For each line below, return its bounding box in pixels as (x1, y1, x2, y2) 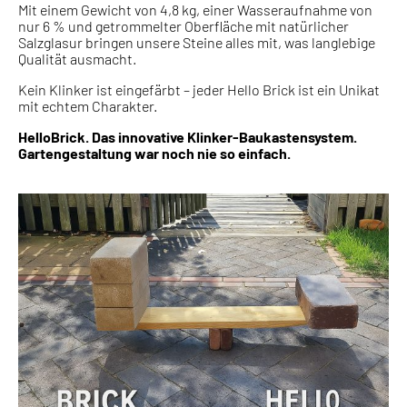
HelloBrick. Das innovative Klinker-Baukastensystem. (18, 128, 357, 146)
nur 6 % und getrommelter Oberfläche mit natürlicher (18, 17, 349, 35)
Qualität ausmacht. (18, 50, 136, 68)
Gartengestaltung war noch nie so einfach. (18, 144, 291, 163)
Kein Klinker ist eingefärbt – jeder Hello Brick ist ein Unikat (18, 81, 380, 99)
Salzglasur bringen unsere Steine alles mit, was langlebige (18, 34, 375, 52)
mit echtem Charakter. (18, 97, 157, 115)
